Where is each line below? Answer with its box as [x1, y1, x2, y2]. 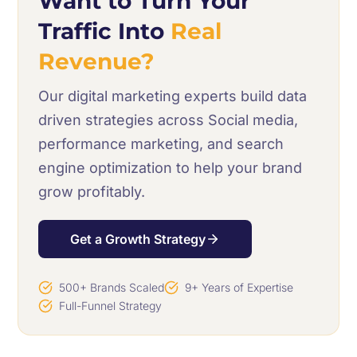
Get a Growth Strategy [70, 231, 206, 248]
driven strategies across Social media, [38, 112, 299, 129]
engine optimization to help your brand [38, 159, 303, 177]
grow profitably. [38, 183, 146, 201]
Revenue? [38, 48, 155, 76]
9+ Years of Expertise [185, 280, 294, 295]
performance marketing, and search [38, 135, 284, 153]
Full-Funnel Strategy [59, 299, 163, 313]
